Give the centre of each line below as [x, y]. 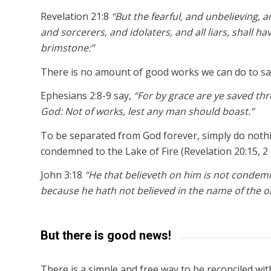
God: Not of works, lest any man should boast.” [147, 112]
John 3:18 [63, 175]
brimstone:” [67, 47]
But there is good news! [106, 236]
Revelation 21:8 [76, 16]
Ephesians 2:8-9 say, [87, 96]
